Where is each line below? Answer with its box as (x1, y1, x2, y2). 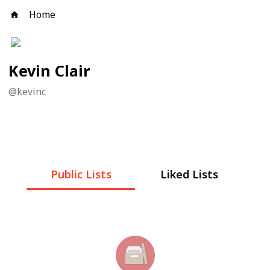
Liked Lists (160, 166, 218, 182)
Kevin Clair (8, 60, 90, 81)
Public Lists (50, 166, 111, 182)
